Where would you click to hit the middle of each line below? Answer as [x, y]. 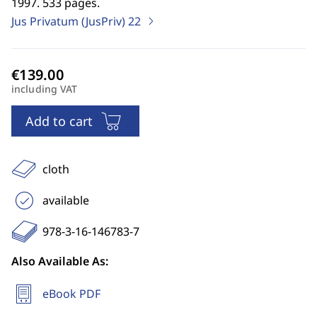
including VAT [45, 89]
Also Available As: [60, 261]
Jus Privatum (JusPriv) [70, 21]
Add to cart [59, 121]
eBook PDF [71, 294]
